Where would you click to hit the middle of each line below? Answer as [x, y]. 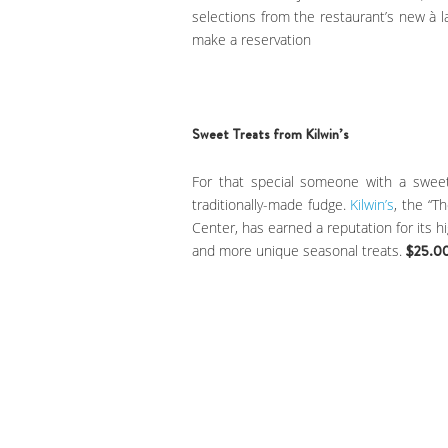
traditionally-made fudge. [271, 204]
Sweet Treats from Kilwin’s [270, 134]
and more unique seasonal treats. [299, 250]
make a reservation [251, 40]
